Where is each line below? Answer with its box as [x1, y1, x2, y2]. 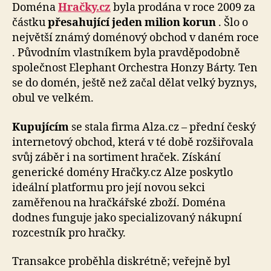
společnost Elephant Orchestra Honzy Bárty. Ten [12, 61, 258, 76]
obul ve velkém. [12, 91, 94, 106]
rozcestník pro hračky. [12, 226, 126, 240]
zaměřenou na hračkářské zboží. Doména [12, 195, 226, 210]
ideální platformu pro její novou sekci [12, 180, 205, 195]
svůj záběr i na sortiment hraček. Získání [12, 150, 221, 165]
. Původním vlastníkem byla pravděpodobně [12, 46, 240, 60]
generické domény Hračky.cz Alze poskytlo [12, 165, 233, 180]
